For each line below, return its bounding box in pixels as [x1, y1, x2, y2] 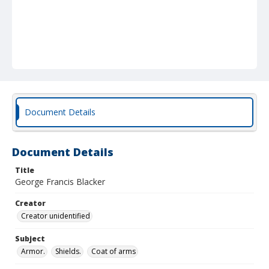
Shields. [55, 246, 81, 256]
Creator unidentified [21, 211, 90, 221]
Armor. [21, 246, 45, 256]
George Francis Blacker [15, 176, 105, 187]
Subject [15, 234, 45, 244]
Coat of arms [91, 246, 136, 256]
